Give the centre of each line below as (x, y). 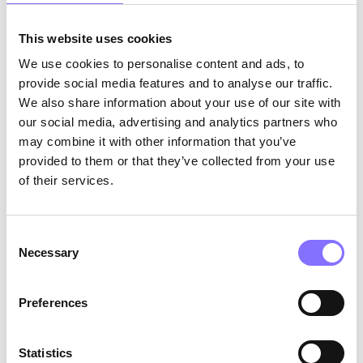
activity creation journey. (149, 258)
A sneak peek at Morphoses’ (162, 235)
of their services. (66, 180)
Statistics (45, 353)
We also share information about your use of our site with (180, 102)
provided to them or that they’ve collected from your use (177, 161)
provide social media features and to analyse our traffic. (176, 83)
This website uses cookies (96, 38)
